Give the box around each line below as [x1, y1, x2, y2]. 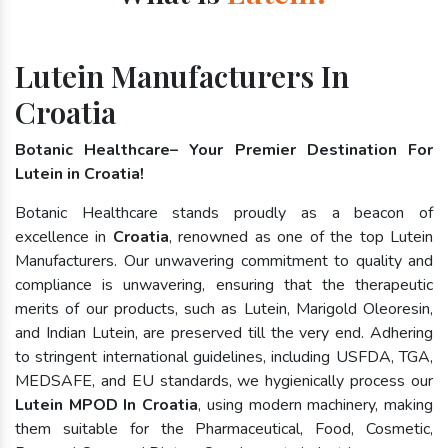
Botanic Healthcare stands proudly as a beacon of [15, 202, 433, 225]
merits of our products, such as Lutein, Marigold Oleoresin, [15, 298, 433, 321]
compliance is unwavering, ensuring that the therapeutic [15, 274, 433, 297]
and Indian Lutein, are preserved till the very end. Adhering [15, 322, 433, 345]
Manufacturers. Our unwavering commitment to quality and [15, 250, 433, 273]
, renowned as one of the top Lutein [168, 226, 434, 249]
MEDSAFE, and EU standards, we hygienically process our [15, 370, 433, 393]
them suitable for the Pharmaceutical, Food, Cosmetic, [15, 418, 433, 441]
